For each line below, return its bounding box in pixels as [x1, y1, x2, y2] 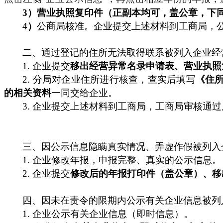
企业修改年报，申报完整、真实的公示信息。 [32, 154, 222, 165]
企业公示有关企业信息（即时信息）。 [32, 208, 194, 219]
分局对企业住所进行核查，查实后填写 [32, 74, 196, 85]
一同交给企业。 [51, 87, 117, 98]
